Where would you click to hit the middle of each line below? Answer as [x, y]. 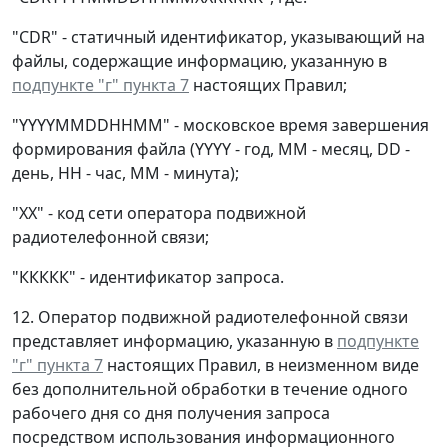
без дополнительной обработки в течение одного [210, 389]
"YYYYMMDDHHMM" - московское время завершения [220, 125]
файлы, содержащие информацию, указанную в [199, 61]
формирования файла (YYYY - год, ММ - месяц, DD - [211, 149]
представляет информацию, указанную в [174, 341]
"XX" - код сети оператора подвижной [159, 213]
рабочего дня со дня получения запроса [171, 413]
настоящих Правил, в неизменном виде [261, 365]
